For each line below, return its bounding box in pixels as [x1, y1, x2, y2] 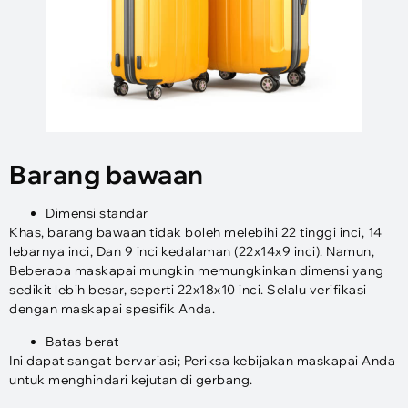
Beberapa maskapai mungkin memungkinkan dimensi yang [9, 262, 384, 280]
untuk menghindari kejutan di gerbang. [9, 371, 253, 388]
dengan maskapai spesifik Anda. [9, 301, 215, 318]
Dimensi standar [46, 205, 148, 222]
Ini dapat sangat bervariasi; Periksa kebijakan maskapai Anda [9, 352, 395, 369]
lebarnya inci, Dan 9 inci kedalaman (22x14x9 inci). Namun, [9, 243, 374, 260]
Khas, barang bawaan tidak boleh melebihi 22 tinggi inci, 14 [9, 224, 382, 241]
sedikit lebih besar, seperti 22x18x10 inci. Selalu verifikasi [9, 281, 367, 299]
